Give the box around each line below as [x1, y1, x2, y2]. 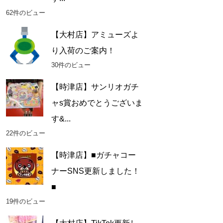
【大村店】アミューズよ [51, 30, 139, 39]
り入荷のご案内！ [51, 46, 115, 55]
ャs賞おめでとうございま [51, 99, 143, 108]
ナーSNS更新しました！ [51, 167, 140, 176]
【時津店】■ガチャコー [51, 151, 136, 160]
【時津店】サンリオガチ [51, 83, 139, 92]
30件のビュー [51, 61, 91, 69]
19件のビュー [5, 198, 45, 206]
